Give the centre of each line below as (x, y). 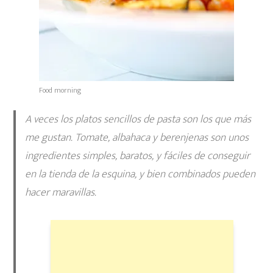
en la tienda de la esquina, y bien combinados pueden (140, 175)
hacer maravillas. (60, 193)
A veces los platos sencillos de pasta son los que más (138, 120)
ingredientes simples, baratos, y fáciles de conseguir (137, 156)
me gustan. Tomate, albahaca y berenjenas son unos (136, 138)
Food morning (60, 90)
